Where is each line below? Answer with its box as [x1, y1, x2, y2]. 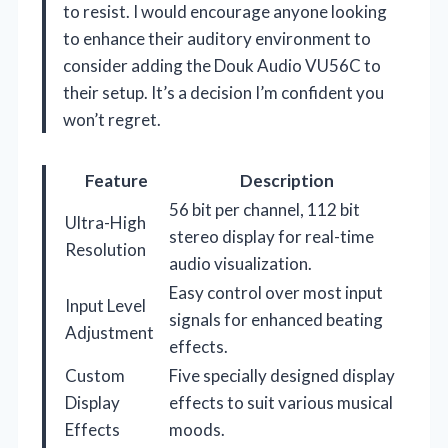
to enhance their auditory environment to [63, 27, 371, 49]
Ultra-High [65, 211, 146, 233]
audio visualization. [169, 252, 312, 274]
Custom [65, 364, 125, 386]
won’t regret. [63, 108, 161, 130]
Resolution [65, 238, 146, 260]
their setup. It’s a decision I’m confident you [63, 81, 384, 103]
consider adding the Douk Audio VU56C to [63, 54, 381, 76]
